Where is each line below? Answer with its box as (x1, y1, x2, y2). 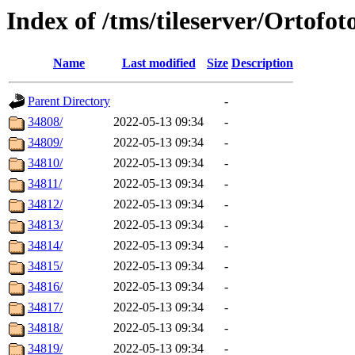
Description (231, 56, 293, 71)
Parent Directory (28, 94, 110, 109)
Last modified (121, 56, 196, 71)
